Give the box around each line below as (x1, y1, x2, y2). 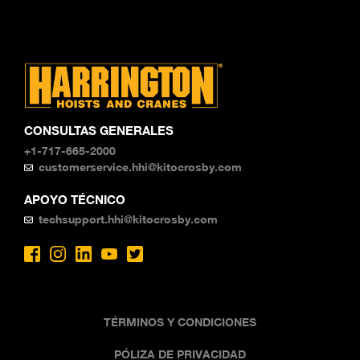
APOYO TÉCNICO (24, 192, 125, 207)
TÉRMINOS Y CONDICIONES (104, 314, 256, 329)
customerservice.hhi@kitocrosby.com (39, 160, 243, 174)
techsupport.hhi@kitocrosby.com (39, 212, 219, 227)
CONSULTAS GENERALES (24, 123, 174, 138)
